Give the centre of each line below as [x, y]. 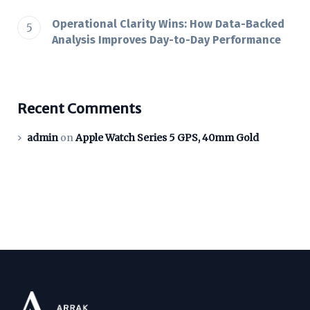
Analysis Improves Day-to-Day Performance [166, 40]
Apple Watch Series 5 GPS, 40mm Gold [167, 138]
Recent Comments [79, 109]
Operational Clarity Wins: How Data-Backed [168, 24]
